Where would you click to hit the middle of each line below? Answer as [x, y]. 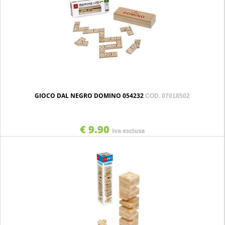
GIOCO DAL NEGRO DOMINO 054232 [90, 96]
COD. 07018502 [167, 96]
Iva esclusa [128, 131]
